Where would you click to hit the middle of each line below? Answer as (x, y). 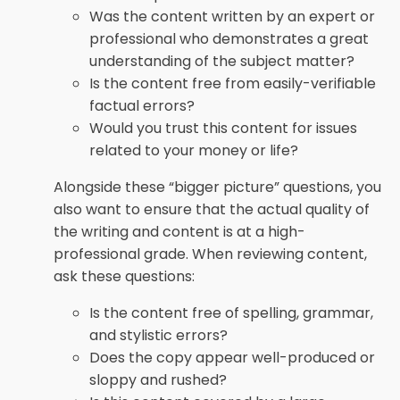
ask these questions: (124, 276)
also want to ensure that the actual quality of (212, 209)
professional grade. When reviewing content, (210, 254)
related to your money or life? (194, 150)
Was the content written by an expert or (232, 17)
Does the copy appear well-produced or (232, 358)
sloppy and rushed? (158, 380)
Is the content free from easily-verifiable (233, 83)
